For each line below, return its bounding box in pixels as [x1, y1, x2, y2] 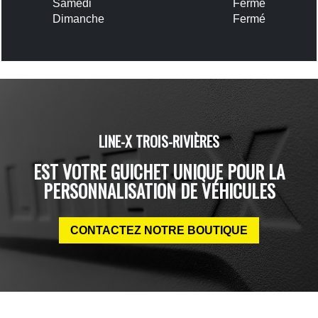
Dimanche [53, 13, 104, 25]
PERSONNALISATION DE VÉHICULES [43, 177, 275, 204]
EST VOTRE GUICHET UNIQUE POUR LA [33, 158, 285, 185]
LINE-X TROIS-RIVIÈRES [99, 130, 219, 152]
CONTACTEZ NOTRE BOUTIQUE [70, 224, 248, 236]
